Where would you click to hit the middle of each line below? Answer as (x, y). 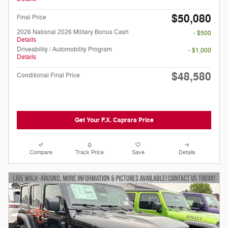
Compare (41, 153)
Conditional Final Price (48, 75)
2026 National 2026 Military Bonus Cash (73, 32)
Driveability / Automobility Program (64, 49)
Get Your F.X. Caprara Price (114, 120)
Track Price (90, 153)
